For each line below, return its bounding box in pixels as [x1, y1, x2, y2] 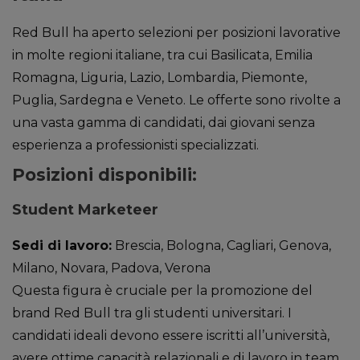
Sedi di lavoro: [12, 238, 112, 253]
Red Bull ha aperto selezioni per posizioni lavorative [12, 25, 341, 40]
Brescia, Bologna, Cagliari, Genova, [112, 238, 331, 253]
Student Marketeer [12, 201, 158, 219]
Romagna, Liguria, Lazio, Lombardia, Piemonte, [12, 70, 307, 85]
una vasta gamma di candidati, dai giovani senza [12, 115, 315, 130]
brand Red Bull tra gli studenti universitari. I [12, 305, 292, 321]
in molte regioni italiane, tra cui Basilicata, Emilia [12, 47, 313, 63]
